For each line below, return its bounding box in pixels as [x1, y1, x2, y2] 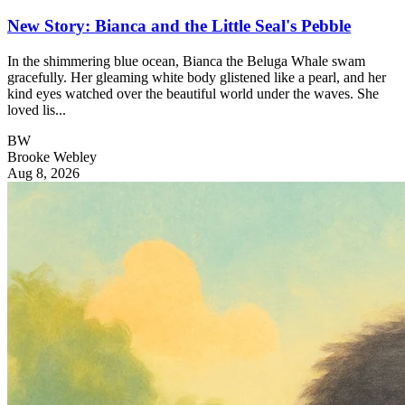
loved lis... [7, 101, 66, 118]
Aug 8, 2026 [7, 165, 80, 181]
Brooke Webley [7, 148, 97, 165]
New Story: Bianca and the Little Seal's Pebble [7, 15, 351, 35]
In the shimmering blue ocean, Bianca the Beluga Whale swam [7, 52, 365, 69]
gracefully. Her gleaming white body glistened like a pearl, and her [7, 69, 386, 85]
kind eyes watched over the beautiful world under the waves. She [7, 85, 379, 101]
